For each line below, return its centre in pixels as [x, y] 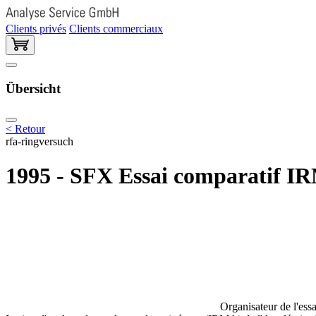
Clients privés [36, 28]
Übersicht [33, 89]
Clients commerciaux [116, 28]
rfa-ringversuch [39, 141]
